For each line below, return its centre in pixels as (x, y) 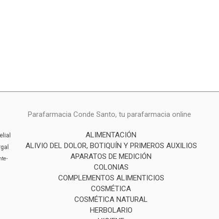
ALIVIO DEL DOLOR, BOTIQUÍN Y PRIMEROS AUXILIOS (111, 145)
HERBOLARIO (111, 210)
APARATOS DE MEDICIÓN (111, 156)
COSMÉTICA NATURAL (111, 199)
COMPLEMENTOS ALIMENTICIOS (111, 178)
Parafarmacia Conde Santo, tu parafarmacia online (109, 114)
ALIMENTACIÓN (111, 135)
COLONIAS (111, 167)
